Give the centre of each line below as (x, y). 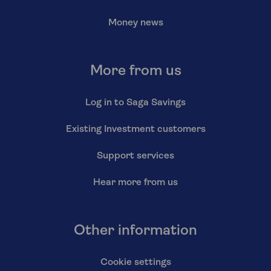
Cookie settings (135, 262)
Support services (135, 156)
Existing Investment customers (135, 129)
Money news (135, 23)
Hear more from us (135, 182)
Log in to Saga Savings (135, 103)
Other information (135, 231)
